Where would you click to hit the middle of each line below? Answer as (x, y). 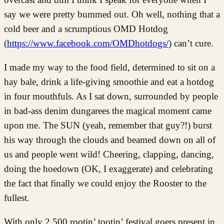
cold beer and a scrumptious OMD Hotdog (86, 28)
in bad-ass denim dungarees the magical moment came (108, 110)
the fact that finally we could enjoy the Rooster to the (105, 183)
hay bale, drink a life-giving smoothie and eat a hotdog (109, 81)
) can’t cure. (191, 43)
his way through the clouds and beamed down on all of (110, 139)
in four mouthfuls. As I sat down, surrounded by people (111, 96)
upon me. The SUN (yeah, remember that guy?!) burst (108, 125)
